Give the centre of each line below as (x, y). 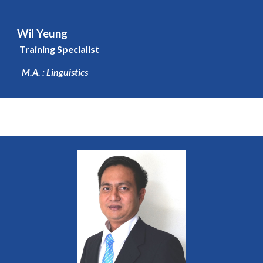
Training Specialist (60, 49)
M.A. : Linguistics (55, 72)
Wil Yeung (43, 33)
